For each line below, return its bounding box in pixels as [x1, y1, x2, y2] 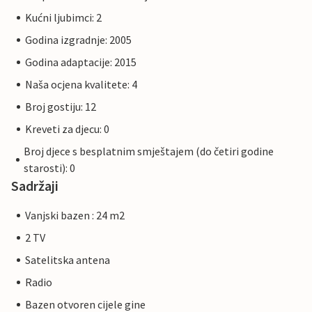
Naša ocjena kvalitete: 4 [25, 77, 137, 92]
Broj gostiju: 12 [25, 100, 96, 114]
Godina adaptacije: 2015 [25, 55, 136, 70]
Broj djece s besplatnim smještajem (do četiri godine [24, 144, 274, 159]
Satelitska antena [25, 253, 110, 267]
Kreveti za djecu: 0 [25, 122, 109, 136]
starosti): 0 [24, 161, 76, 175]
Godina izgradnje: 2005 [25, 33, 132, 47]
